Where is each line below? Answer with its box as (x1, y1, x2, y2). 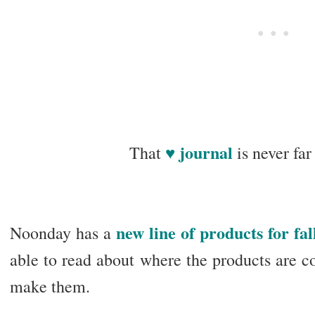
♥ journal (165, 140, 233, 165)
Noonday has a (9, 221, 116, 245)
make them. (9, 275, 90, 298)
